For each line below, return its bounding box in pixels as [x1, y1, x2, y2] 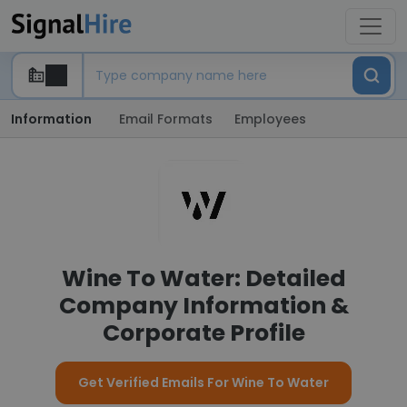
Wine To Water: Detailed [61, 263, 346, 294]
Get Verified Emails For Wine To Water [78, 373, 329, 392]
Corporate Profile [102, 317, 305, 349]
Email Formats [119, 110, 213, 128]
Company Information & [58, 290, 349, 322]
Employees [234, 110, 306, 128]
